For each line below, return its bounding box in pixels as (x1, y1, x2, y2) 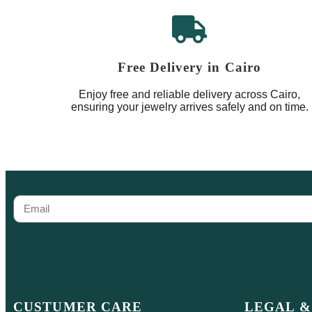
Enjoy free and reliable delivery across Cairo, (79, 88, 300, 100)
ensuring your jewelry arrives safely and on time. (70, 100, 309, 113)
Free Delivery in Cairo (117, 60, 262, 75)
